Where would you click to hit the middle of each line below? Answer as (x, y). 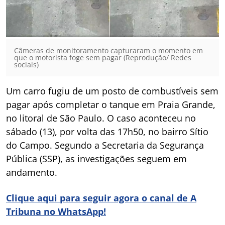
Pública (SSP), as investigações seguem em (96, 158)
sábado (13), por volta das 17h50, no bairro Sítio (107, 131)
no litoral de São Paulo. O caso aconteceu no (101, 118)
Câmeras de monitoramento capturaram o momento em (108, 50)
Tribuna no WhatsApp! (56, 211)
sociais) (26, 64)
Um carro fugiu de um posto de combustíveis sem (112, 91)
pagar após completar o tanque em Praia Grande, (111, 104)
